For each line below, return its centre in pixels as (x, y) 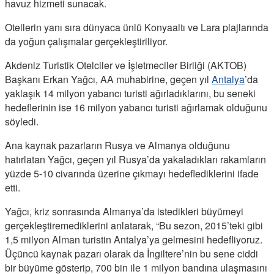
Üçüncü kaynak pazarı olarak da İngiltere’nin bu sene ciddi (131, 253)
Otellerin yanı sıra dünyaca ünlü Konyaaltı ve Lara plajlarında (137, 27)
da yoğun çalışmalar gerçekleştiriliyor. (86, 41)
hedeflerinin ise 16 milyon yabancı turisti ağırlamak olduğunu (136, 107)
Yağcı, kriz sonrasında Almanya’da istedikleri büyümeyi (124, 211)
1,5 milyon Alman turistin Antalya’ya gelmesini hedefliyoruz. (134, 239)
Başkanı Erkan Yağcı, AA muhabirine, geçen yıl (108, 79)
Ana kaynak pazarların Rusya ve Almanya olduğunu (117, 145)
